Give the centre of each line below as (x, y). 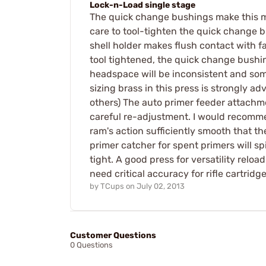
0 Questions (91, 245)
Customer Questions (113, 236)
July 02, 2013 (161, 186)
